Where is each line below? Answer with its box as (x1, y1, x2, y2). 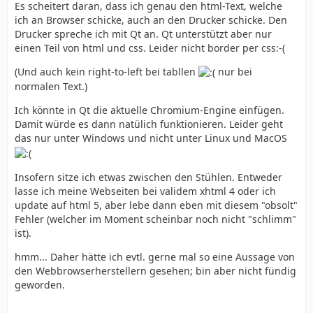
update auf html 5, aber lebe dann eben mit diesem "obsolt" (15, 198, 298, 212)
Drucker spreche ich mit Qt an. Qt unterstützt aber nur (15, 27, 272, 41)
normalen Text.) (15, 80, 87, 94)
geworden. (15, 277, 65, 291)
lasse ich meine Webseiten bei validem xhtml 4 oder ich (15, 184, 276, 198)
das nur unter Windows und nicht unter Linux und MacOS (15, 131, 287, 145)
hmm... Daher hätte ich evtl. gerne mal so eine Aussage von (15, 249, 295, 263)
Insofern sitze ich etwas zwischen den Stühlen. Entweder (15, 170, 282, 184)
